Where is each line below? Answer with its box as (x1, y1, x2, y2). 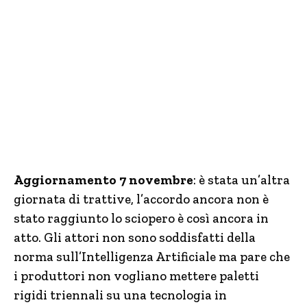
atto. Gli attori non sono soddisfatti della (14, 230, 256, 245)
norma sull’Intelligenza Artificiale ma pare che (14, 249, 290, 265)
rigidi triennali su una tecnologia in (14, 287, 227, 303)
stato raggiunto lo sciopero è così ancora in (14, 210, 269, 226)
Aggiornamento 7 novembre (14, 172, 193, 188)
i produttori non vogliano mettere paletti (14, 268, 259, 284)
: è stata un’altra (193, 172, 290, 188)
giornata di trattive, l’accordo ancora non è (14, 191, 269, 207)
